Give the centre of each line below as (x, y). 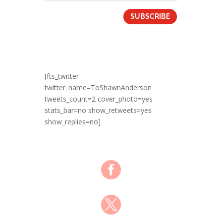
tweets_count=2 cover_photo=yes (98, 99)
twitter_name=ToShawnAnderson (98, 88)
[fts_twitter (61, 76)
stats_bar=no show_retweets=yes (98, 111)
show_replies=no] (72, 122)
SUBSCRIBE (150, 16)
